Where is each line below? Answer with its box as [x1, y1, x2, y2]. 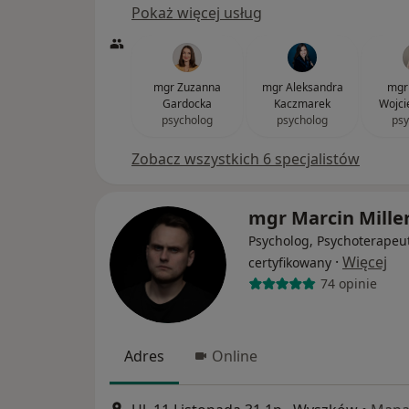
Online [212, 345, 257, 366]
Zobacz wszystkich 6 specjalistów [131, 148, 360, 169]
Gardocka [163, 95, 212, 111]
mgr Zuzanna [153, 79, 221, 95]
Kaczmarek [274, 95, 330, 111]
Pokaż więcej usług [131, 2, 262, 23]
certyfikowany [248, 253, 331, 271]
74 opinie [320, 275, 377, 293]
